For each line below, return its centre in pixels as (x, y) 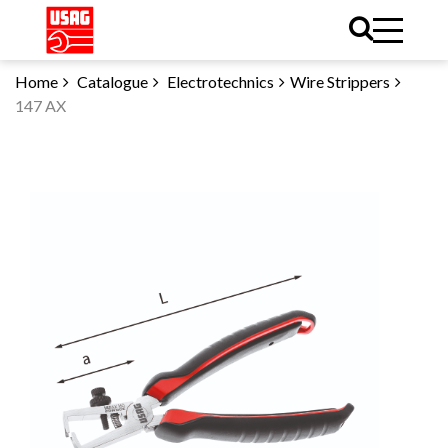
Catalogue (112, 81)
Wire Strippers (340, 81)
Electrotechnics (219, 81)
